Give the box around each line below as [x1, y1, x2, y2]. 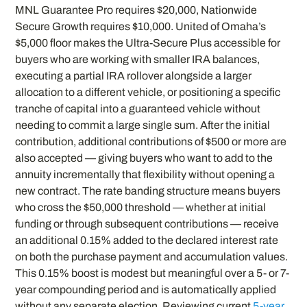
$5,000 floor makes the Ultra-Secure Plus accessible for [15, 36, 281, 49]
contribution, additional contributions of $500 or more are [15, 135, 287, 147]
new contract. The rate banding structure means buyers [15, 184, 281, 197]
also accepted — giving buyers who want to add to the [15, 151, 273, 164]
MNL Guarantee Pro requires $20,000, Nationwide [15, 3, 258, 16]
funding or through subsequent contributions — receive [15, 217, 280, 230]
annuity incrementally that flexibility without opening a [15, 168, 275, 180]
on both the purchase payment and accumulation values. [15, 250, 288, 262]
